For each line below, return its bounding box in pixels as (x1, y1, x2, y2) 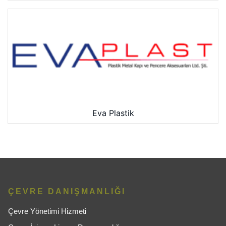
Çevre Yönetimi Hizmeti (8, 206, 86, 215)
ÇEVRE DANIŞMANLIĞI (8, 187, 126, 196)
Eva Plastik (92, 107, 134, 118)
